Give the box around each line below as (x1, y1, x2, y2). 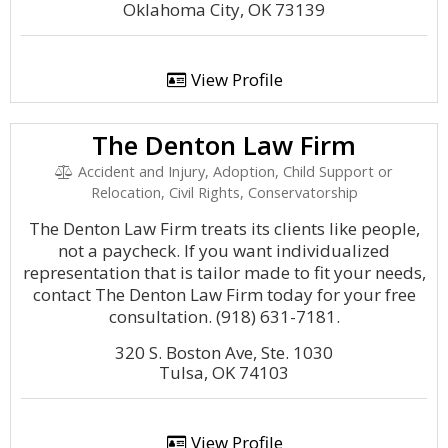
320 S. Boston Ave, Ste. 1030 (115, 341, 333, 364)
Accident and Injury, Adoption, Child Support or (73, 162, 393, 181)
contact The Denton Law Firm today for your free (32, 283, 416, 306)
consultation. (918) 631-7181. (108, 305, 340, 328)
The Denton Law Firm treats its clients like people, (28, 217, 420, 240)
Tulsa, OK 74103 (159, 361, 289, 384)
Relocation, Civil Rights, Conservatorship (90, 183, 358, 202)
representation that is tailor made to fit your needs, (22, 261, 426, 284)
